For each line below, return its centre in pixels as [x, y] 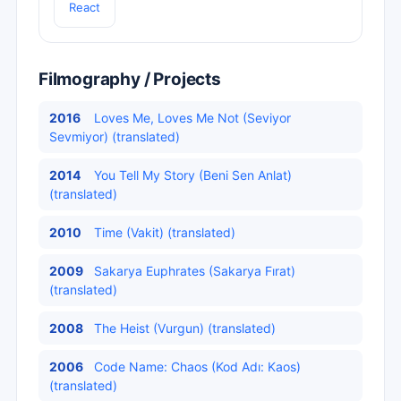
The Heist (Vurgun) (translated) [185, 328]
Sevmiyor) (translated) [115, 137]
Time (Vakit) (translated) [165, 232]
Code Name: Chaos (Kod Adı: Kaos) [197, 367]
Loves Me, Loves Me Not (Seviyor [192, 118]
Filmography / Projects [130, 79]
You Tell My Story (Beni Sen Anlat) [193, 175]
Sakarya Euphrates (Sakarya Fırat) [195, 271]
